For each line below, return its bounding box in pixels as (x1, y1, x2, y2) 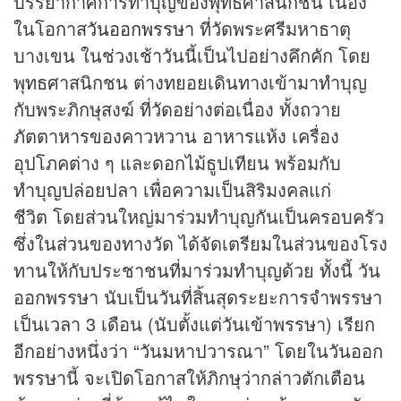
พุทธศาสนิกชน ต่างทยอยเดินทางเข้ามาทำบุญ (13, 69, 367, 96)
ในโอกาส (13, 15, 87, 42)
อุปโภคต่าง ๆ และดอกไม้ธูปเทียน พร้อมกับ (13, 149, 341, 176)
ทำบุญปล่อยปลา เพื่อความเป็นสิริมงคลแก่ (13, 176, 331, 203)
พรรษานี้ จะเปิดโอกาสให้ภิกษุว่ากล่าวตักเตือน (13, 364, 365, 391)
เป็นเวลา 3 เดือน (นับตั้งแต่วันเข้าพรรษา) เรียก (13, 311, 375, 337)
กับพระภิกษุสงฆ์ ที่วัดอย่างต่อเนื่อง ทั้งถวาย (13, 96, 341, 123)
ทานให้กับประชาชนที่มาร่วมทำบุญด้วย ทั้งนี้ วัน (13, 257, 380, 284)
